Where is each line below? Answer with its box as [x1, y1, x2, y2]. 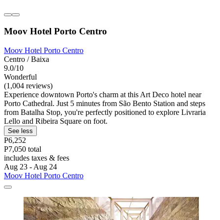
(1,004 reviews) [4, 81, 53, 90]
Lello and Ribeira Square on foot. [4, 116, 108, 125]
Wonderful [4, 72, 37, 81]
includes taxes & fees [4, 153, 69, 162]
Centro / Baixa [4, 55, 49, 63]
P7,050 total [4, 144, 41, 153]
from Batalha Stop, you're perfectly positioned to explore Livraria [4, 108, 206, 116]
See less [8, 127, 33, 135]
